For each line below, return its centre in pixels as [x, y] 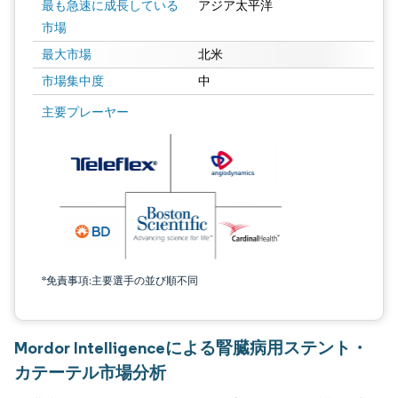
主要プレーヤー [85, 112]
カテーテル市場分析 [90, 372]
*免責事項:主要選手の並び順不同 [120, 280]
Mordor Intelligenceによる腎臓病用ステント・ [191, 347]
